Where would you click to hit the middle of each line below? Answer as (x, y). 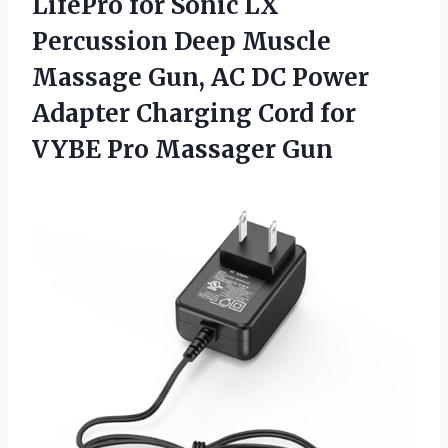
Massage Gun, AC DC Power (200, 77)
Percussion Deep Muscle (181, 41)
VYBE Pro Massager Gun (182, 149)
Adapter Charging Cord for (194, 113)
